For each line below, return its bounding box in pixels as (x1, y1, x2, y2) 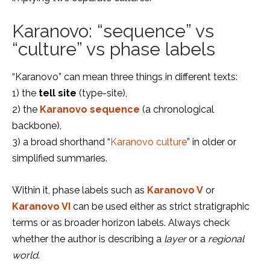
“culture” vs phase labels (12, 39, 215, 60)
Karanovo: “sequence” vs (12, 20, 214, 42)
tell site (39, 87, 77, 99)
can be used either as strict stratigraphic (71, 201, 250, 212)
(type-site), (77, 87, 127, 99)
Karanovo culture (110, 136, 187, 148)
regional (208, 233, 244, 245)
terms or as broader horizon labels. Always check (12, 217, 230, 228)
